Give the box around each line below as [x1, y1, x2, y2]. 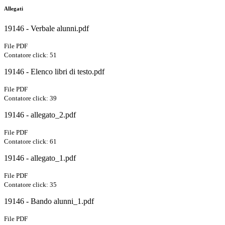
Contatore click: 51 [4, 51, 57, 59]
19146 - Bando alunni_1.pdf [4, 197, 94, 206]
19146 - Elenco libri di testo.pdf [4, 67, 104, 76]
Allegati [4, 6, 23, 12]
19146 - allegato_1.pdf [4, 154, 76, 163]
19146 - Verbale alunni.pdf [4, 24, 89, 33]
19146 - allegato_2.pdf [4, 110, 76, 120]
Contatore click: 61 [4, 138, 57, 146]
